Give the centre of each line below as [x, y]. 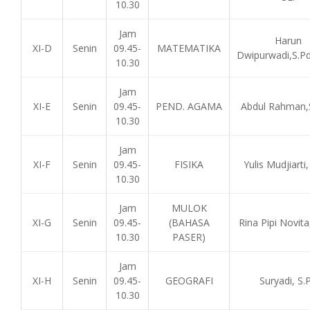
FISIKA [189, 164]
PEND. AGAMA [189, 106]
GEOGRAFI [189, 281]
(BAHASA [189, 222]
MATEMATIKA [189, 48]
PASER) [189, 237]
